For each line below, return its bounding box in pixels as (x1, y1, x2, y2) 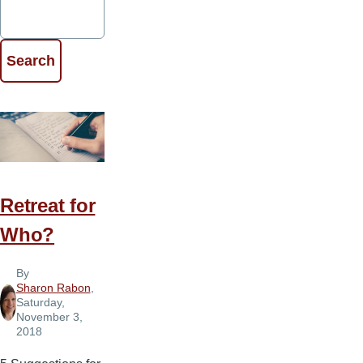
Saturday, (15, 296, 65, 310)
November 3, (15, 310, 83, 324)
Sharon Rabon (15, 281, 91, 295)
